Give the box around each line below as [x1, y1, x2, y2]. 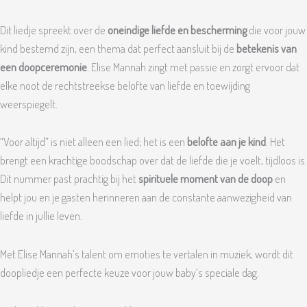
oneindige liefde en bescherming [108, 22, 247, 37]
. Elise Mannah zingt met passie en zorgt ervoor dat [87, 59, 299, 74]
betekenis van [236, 40, 297, 56]
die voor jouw [247, 22, 306, 37]
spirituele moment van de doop [138, 171, 273, 186]
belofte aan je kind [187, 134, 266, 149]
